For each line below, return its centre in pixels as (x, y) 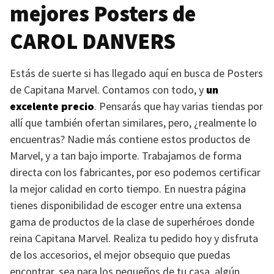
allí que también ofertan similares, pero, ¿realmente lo (133, 123)
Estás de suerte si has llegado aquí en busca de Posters (136, 73)
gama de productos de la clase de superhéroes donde (132, 222)
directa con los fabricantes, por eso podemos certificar (135, 172)
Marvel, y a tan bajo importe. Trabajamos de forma (126, 156)
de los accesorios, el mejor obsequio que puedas (120, 255)
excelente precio (52, 106)
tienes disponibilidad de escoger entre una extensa (126, 205)
